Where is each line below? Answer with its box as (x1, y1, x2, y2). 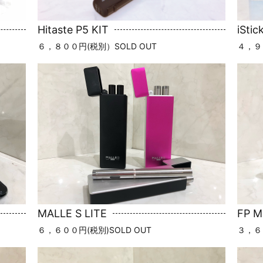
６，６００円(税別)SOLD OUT (38, 224, 151, 235)
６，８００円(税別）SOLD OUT (38, 41, 157, 51)
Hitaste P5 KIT (38, 23, 109, 36)
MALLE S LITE (38, 207, 107, 220)
